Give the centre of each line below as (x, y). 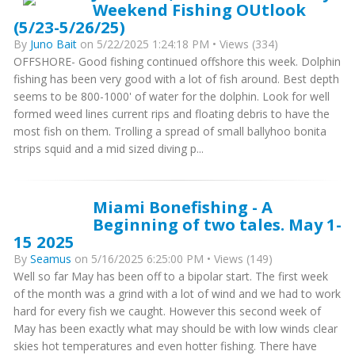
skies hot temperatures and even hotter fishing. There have (165, 346)
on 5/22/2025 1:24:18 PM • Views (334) (177, 44)
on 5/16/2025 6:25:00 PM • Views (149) (172, 259)
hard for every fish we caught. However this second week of (167, 311)
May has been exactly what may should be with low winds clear (176, 328)
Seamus (51, 259)
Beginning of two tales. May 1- (217, 224)
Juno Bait (53, 44)
